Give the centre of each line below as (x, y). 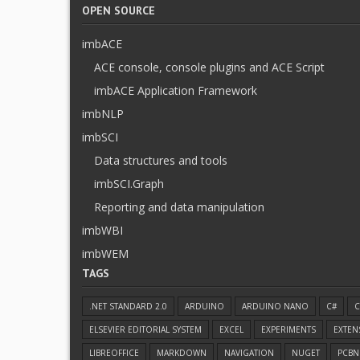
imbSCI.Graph (129, 184)
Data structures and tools (161, 160)
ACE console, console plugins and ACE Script (209, 67)
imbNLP (103, 114)
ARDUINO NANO (275, 306)
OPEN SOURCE (119, 10)
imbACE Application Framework (176, 90)
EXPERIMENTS (288, 329)
